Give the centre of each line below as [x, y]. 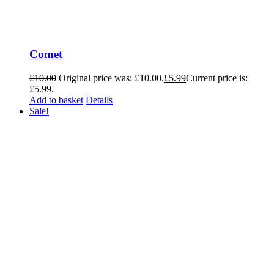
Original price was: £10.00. [111, 78]
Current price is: [217, 78]
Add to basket [56, 100]
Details [99, 100]
